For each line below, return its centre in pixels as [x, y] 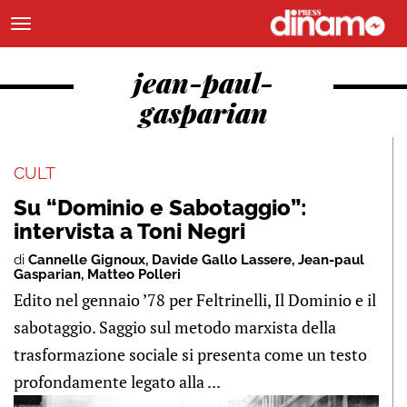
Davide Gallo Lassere [222, 260]
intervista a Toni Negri [129, 231]
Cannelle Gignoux [87, 260]
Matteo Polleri [134, 274]
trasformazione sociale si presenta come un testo [190, 354]
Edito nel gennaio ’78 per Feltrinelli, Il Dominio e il [195, 300]
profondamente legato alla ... [117, 382]
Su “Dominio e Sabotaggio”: [160, 208]
